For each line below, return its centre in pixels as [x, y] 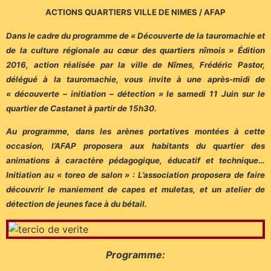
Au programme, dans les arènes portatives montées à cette [135, 132]
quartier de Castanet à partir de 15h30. [83, 108]
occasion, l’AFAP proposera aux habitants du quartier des [135, 146]
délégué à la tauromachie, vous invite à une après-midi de [135, 79]
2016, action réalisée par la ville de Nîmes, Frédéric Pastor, [135, 64]
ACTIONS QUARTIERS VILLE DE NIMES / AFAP [135, 12]
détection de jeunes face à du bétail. [78, 204]
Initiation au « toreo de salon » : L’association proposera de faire [135, 175]
